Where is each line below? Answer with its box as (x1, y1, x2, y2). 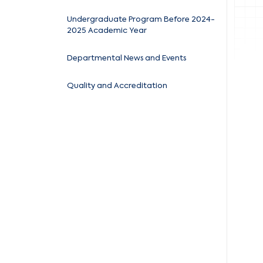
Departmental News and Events (67, 54, 186, 62)
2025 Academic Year (67, 26, 147, 35)
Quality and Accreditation (67, 82, 167, 90)
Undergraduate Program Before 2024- (67, 15, 215, 23)
